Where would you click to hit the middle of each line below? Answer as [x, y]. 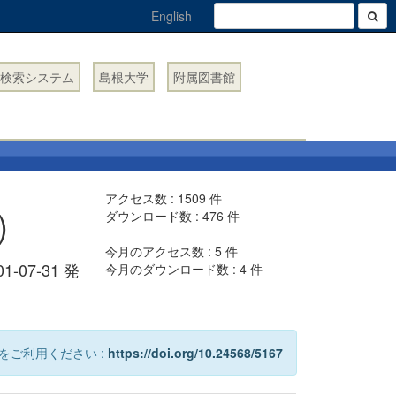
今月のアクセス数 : [160, 251]
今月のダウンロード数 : [173, 269]
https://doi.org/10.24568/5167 [195, 353]
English [171, 16]
